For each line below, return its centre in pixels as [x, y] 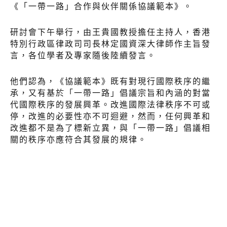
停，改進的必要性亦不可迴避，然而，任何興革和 [110, 117]
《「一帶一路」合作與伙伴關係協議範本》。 [101, 7]
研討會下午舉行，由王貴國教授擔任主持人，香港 [110, 32]
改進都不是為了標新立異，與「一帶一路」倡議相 [110, 128]
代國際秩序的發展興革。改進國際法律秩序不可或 [110, 105]
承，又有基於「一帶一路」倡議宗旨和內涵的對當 [110, 93]
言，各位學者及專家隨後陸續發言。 [83, 56]
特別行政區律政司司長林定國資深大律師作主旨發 [110, 44]
